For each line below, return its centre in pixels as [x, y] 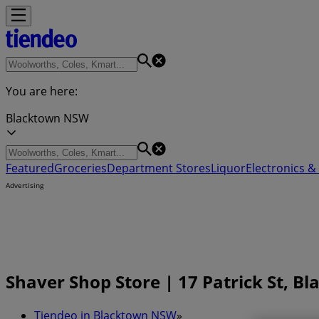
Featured [30, 168]
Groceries [80, 168]
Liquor [228, 168]
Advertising [25, 185]
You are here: [42, 91]
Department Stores [159, 168]
